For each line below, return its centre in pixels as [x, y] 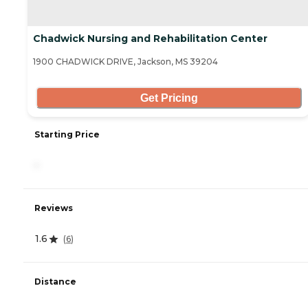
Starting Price [67, 135]
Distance [55, 282]
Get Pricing [169, 98]
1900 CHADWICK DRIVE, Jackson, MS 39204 [125, 62]
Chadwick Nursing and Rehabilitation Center [150, 39]
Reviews [54, 208]
